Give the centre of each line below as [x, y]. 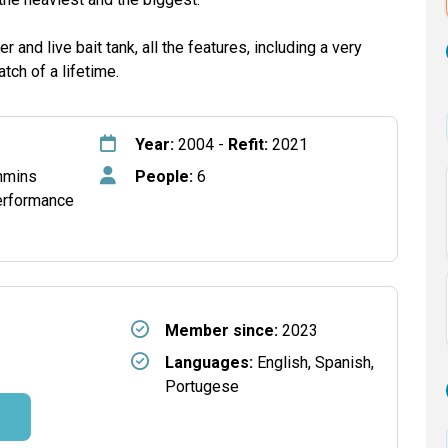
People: [163, 176]
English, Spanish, [313, 362]
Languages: [208, 362]
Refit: [249, 144]
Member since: [221, 330]
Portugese [201, 386]
